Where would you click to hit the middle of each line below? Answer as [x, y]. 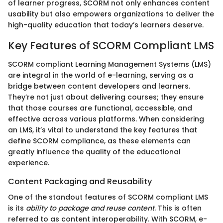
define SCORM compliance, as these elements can [99, 141]
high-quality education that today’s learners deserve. [106, 25]
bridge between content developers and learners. [99, 86]
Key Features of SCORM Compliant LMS [111, 45]
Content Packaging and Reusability [80, 181]
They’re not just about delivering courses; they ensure [106, 97]
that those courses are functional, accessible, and [100, 108]
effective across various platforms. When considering [106, 119]
